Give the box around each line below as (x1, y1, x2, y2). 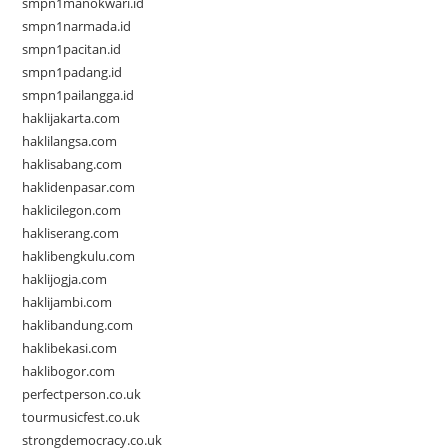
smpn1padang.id (22, 63, 123, 82)
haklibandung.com (22, 316, 134, 335)
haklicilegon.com (22, 201, 122, 220)
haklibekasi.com (22, 339, 118, 358)
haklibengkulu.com (22, 247, 136, 266)
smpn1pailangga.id (22, 86, 135, 105)
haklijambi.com (22, 293, 113, 312)
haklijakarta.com (22, 109, 121, 128)
